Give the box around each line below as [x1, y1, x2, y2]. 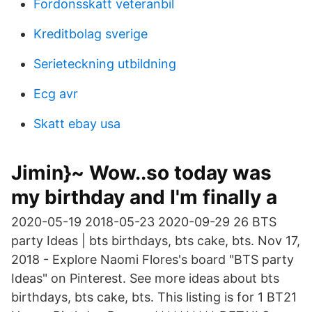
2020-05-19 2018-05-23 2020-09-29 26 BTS [11, 214, 276, 229]
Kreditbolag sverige [33, 26, 148, 41]
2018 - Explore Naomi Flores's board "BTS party [11, 252, 294, 267]
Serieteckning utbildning [33, 56, 176, 71]
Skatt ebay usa [33, 116, 120, 131]
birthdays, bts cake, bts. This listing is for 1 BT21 [11, 290, 297, 304]
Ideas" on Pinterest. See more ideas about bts [11, 271, 279, 286]
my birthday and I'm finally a [11, 185, 277, 209]
